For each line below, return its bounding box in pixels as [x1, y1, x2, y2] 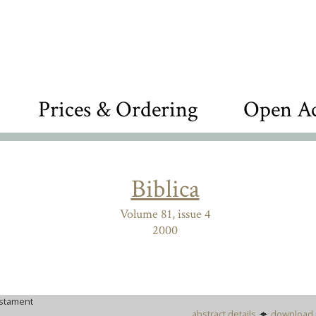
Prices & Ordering [38, 95, 198, 124]
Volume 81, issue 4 [119, 206, 211, 222]
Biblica [130, 173, 200, 206]
